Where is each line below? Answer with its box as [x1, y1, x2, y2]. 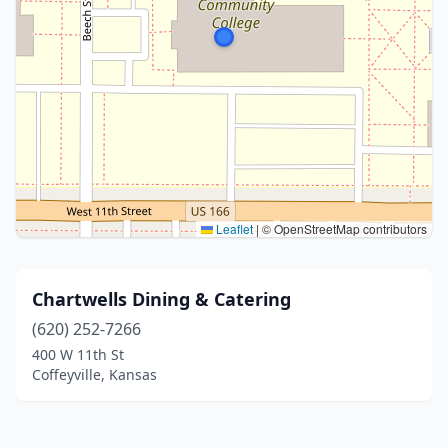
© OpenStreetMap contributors [259, 220, 427, 237]
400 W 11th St [32, 345, 124, 364]
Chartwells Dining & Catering [32, 287, 291, 311]
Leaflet [213, 220, 253, 237]
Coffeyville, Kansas [32, 365, 157, 384]
